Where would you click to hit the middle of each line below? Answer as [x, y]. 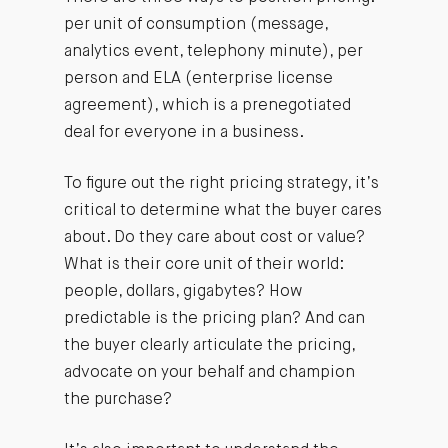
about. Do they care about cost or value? [214, 237]
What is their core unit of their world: [203, 264]
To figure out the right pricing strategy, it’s [221, 183]
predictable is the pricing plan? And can [214, 318]
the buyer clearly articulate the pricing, [209, 345]
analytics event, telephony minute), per [213, 51]
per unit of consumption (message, [195, 24]
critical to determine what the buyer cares [222, 210]
